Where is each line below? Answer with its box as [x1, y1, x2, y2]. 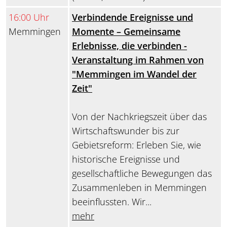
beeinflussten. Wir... [72, 196, 152, 208]
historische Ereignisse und [72, 153, 180, 166]
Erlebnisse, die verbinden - [72, 40, 187, 52]
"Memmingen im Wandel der [72, 68, 197, 81]
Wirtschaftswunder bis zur [72, 125, 179, 137]
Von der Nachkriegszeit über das [72, 110, 207, 123]
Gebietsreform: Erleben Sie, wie [72, 139, 201, 152]
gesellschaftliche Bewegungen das [72, 167, 212, 180]
